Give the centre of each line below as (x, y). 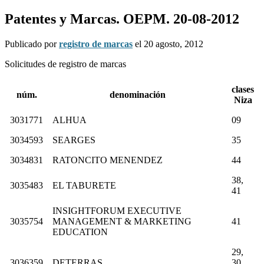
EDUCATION (80, 232)
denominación (137, 94)
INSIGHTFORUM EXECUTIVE (117, 210)
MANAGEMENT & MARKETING (122, 221)
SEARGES (74, 140)
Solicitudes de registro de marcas (65, 64)
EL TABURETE (84, 185)
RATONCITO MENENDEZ (108, 160)
